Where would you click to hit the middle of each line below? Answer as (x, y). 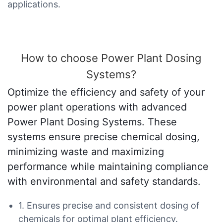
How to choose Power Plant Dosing (111, 58)
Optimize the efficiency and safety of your (106, 92)
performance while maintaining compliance (108, 167)
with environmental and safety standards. (104, 182)
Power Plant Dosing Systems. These (92, 122)
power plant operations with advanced (97, 107)
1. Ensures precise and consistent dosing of (109, 206)
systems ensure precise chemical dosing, (104, 137)
